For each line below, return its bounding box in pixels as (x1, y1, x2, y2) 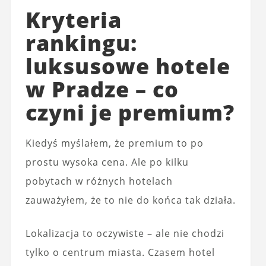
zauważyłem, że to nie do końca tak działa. (25, 194, 236, 207)
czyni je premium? (25, 98, 235, 127)
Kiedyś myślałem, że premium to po (25, 137, 204, 150)
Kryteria (25, 5, 122, 34)
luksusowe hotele (25, 52, 230, 81)
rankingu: (25, 28, 137, 58)
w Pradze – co (25, 75, 179, 104)
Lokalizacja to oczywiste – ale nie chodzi (25, 227, 224, 240)
